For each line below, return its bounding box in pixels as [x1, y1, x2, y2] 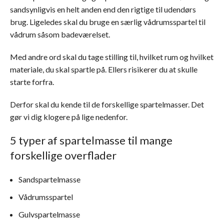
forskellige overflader [10, 148, 116, 162]
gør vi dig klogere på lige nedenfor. [10, 112, 127, 121]
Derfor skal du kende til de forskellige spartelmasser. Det [10, 99, 204, 109]
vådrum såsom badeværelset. [10, 29, 110, 39]
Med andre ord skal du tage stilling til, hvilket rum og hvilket [10, 52, 213, 61]
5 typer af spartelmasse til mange [10, 133, 172, 147]
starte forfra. [10, 77, 54, 86]
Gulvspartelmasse [18, 209, 80, 219]
